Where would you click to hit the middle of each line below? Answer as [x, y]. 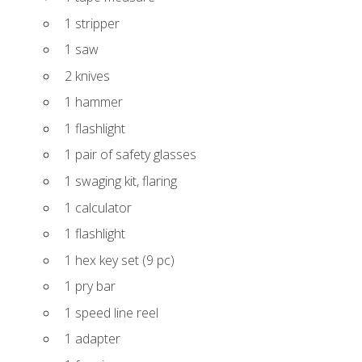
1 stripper [92, 23]
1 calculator [98, 207]
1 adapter [93, 339]
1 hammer [94, 102]
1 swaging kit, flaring [121, 181]
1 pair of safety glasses [130, 155]
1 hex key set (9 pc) [120, 260]
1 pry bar [90, 286]
